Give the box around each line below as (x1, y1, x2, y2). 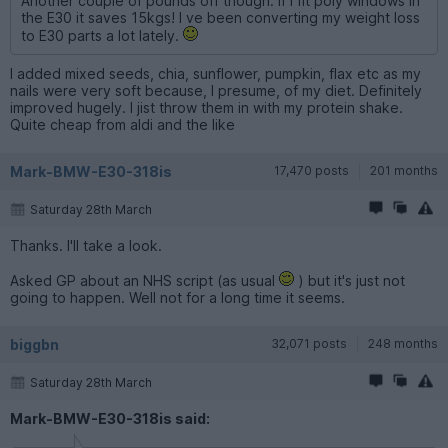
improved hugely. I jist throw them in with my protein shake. (10, 98, 403, 116)
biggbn (10, 335, 59, 353)
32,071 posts (271, 335, 347, 351)
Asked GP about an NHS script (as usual (10, 271, 279, 289)
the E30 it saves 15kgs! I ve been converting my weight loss (21, 8, 420, 26)
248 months (368, 335, 438, 351)
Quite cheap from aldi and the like (10, 115, 235, 133)
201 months (370, 162, 438, 178)
